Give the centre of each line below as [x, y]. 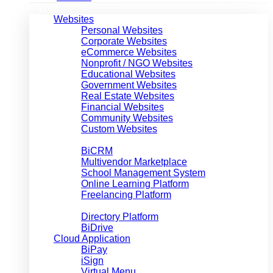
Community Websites [127, 118]
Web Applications [91, 140]
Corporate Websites [124, 41]
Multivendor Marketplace [134, 162]
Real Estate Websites [128, 96]
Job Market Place [119, 206]
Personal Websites [122, 30]
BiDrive [97, 228]
